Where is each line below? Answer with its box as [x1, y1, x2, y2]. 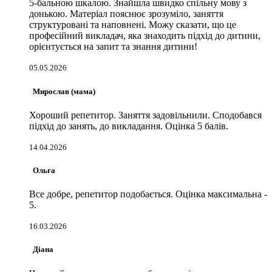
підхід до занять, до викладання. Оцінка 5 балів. [29, 120, 228, 131]
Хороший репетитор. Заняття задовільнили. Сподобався [29, 109, 262, 120]
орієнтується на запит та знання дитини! [29, 41, 197, 52]
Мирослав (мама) [29, 86, 95, 96]
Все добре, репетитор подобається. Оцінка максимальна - [29, 189, 267, 200]
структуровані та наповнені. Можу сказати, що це [29, 19, 236, 30]
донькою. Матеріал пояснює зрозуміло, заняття [29, 8, 223, 19]
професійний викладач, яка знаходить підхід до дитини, [29, 30, 260, 41]
